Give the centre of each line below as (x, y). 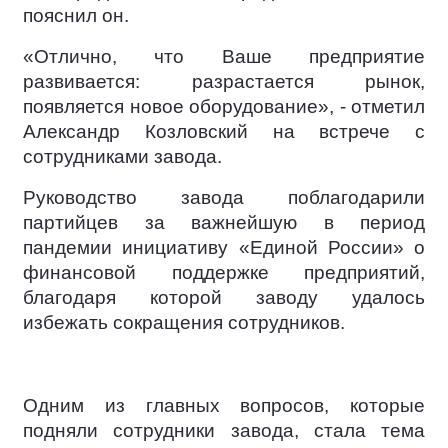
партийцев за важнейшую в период (224, 222)
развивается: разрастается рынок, (224, 81)
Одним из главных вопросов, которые (224, 405)
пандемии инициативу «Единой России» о (224, 247)
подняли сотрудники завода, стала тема (224, 430)
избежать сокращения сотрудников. (184, 322)
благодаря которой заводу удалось (224, 297)
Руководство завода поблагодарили (224, 197)
